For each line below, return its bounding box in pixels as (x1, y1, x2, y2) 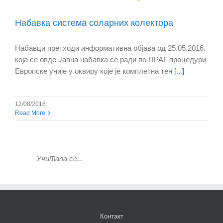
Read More (15, 110, 45, 117)
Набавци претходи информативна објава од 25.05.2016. (15, 44, 206, 53)
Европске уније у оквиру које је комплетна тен (15, 67, 172, 76)
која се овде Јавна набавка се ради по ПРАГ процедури (15, 55, 206, 64)
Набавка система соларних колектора (15, 18, 173, 28)
